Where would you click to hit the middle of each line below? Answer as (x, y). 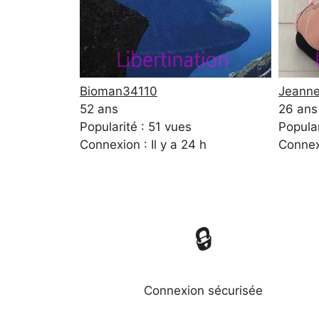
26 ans (298, 109)
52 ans (99, 109)
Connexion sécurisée (203, 291)
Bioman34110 (119, 91)
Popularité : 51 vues (136, 127)
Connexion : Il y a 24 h (143, 145)
